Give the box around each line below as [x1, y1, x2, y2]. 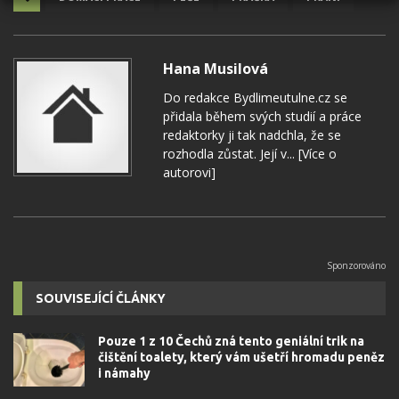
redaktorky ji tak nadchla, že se [163, 126, 341, 143]
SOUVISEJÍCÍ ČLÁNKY [36, 290, 166, 305]
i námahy [98, 365, 151, 380]
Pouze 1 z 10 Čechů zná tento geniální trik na [98, 333, 364, 348]
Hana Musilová [163, 58, 268, 78]
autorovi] [163, 163, 216, 181]
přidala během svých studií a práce [163, 107, 362, 125]
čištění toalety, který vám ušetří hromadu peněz [98, 349, 385, 364]
